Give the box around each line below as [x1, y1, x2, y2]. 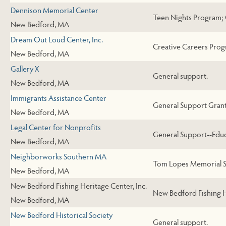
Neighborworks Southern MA [11, 151, 106, 162]
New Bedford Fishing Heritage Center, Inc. [11, 180, 147, 191]
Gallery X [11, 63, 39, 74]
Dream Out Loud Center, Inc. [11, 34, 103, 45]
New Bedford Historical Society [11, 209, 112, 220]
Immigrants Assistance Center [11, 92, 106, 103]
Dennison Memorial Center [11, 5, 98, 16]
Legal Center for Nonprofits [11, 122, 101, 133]
